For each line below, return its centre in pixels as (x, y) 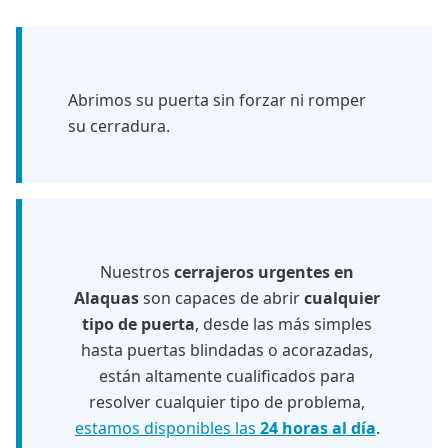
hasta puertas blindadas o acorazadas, (227, 350)
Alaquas (106, 298)
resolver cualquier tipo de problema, (227, 402)
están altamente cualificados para (227, 376)
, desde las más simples (283, 324)
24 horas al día (317, 428)
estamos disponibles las (167, 428)
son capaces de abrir (221, 298)
